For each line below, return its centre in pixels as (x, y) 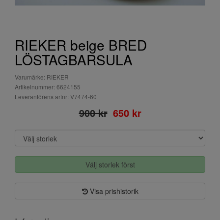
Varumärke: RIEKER (42, 77)
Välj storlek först (110, 165)
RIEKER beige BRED (81, 45)
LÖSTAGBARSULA (74, 59)
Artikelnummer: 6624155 (48, 87)
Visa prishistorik (113, 191)
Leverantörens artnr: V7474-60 (56, 96)
